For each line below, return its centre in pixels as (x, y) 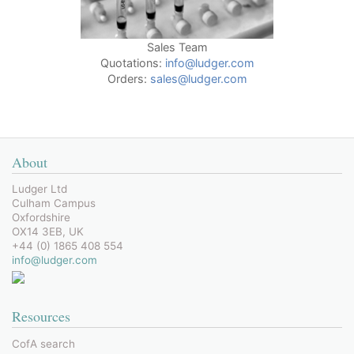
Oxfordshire (41, 217)
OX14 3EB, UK (48, 231)
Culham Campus (54, 203)
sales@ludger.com (198, 78)
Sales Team (177, 47)
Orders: (128, 78)
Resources (41, 316)
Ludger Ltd (40, 188)
